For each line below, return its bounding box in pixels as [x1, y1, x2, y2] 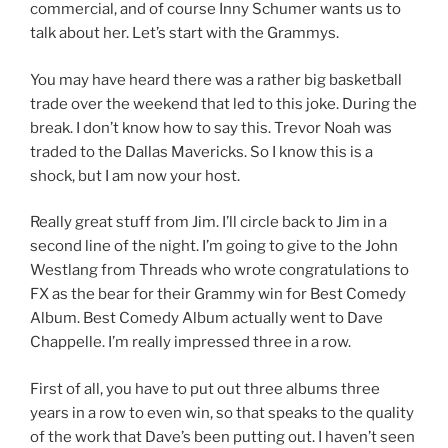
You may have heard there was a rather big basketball [30, 70, 402, 89]
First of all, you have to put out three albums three [30, 379, 380, 398]
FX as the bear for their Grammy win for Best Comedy [30, 285, 406, 304]
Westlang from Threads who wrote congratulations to [30, 261, 409, 280]
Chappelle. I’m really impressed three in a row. [30, 333, 351, 352]
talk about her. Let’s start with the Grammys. [30, 24, 339, 43]
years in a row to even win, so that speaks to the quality [30, 403, 414, 422]
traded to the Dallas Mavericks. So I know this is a [30, 142, 373, 161]
